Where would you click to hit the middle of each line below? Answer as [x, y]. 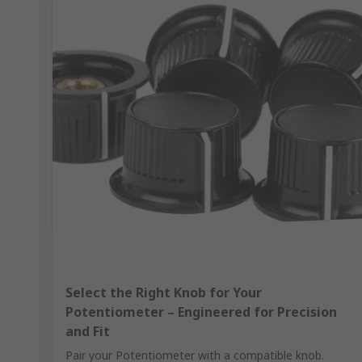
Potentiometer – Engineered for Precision [201, 312]
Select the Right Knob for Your [164, 293]
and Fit [88, 332]
